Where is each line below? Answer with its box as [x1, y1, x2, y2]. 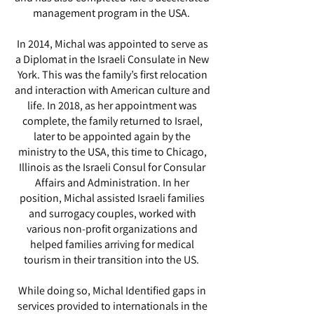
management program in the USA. [32, 6, 192, 20]
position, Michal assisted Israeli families [20, 191, 205, 205]
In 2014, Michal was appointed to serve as [16, 36, 208, 51]
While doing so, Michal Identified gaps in [18, 283, 206, 298]
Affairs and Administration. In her [35, 175, 189, 190]
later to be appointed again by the [34, 129, 191, 144]
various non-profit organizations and [27, 221, 198, 236]
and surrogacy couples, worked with [28, 206, 196, 221]
